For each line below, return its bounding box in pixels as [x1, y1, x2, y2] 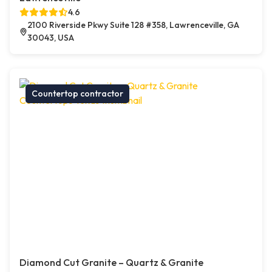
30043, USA [27, 32, 74, 44]
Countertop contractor [32, 88, 123, 100]
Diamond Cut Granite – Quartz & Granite [19, 256, 203, 269]
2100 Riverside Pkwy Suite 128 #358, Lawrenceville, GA [27, 19, 239, 31]
